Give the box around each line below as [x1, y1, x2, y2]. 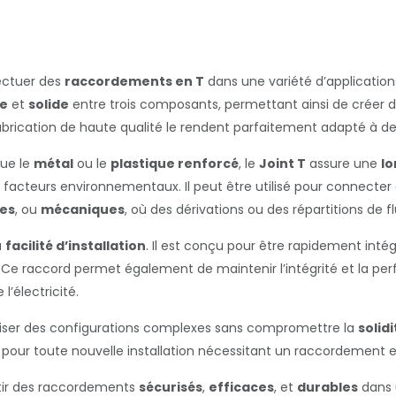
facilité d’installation [5, 237, 146, 255]
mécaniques [41, 201, 125, 218]
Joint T [259, 155, 306, 172]
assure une [306, 155, 381, 172]
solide [28, 95, 69, 113]
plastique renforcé [110, 155, 239, 172]
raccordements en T [65, 72, 204, 90]
